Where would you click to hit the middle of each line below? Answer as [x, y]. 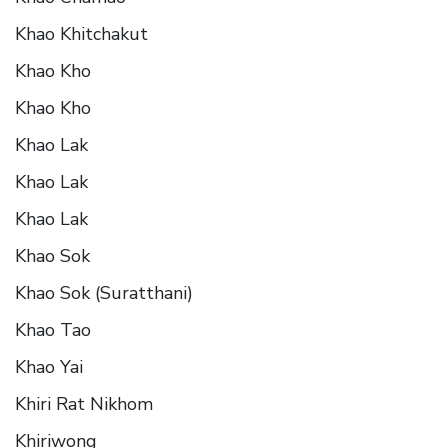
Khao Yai [49, 366]
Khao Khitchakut [81, 33]
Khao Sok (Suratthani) [104, 292]
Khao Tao [53, 329]
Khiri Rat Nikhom [84, 403]
